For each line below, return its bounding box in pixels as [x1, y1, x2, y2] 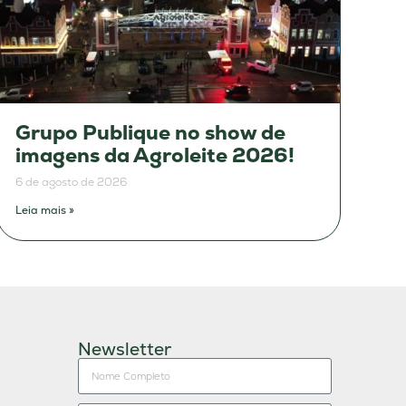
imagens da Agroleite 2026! [15, 142, 295, 169]
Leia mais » [15, 203, 74, 218]
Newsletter [78, 338, 171, 362]
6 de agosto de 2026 [15, 175, 127, 190]
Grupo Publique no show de [15, 120, 285, 147]
